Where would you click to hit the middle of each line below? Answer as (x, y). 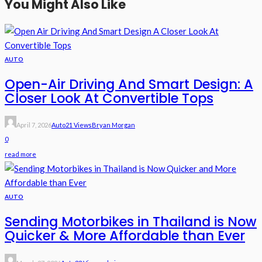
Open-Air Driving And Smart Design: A (129, 84)
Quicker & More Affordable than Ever (125, 236)
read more (20, 154)
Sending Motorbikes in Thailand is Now (131, 222)
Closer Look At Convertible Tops (109, 98)
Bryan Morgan (113, 125)
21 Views (79, 125)
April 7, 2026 (34, 125)
